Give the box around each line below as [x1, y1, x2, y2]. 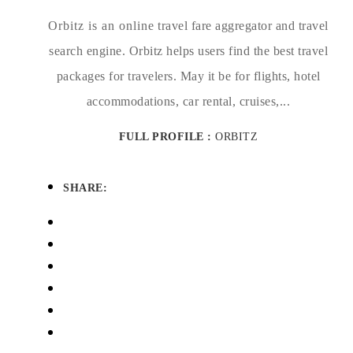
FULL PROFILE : [118, 131, 216, 143]
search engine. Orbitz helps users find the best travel [49, 44, 328, 58]
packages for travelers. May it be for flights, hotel [56, 69, 321, 83]
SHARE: [63, 182, 107, 194]
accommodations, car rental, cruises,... [86, 95, 291, 108]
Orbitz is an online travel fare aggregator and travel [48, 19, 329, 32]
